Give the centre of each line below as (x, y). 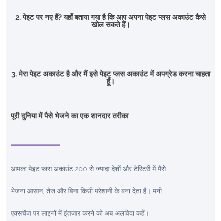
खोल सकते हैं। (110, 24)
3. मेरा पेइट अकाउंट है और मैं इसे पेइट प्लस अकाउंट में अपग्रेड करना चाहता (110, 74)
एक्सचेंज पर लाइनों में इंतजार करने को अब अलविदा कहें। (80, 213)
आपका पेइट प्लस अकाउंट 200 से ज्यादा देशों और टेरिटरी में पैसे (88, 168)
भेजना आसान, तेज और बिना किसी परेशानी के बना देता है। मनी (86, 191)
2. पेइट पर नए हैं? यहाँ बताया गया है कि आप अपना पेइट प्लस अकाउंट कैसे (110, 17)
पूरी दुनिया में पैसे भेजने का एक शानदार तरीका (70, 116)
